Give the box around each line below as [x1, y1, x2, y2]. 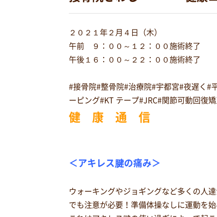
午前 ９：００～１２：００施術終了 [69, 42, 201, 50]
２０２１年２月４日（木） [69, 29, 162, 36]
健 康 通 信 [69, 111, 150, 123]
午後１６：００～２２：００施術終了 [69, 56, 201, 63]
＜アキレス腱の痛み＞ [69, 158, 161, 168]
